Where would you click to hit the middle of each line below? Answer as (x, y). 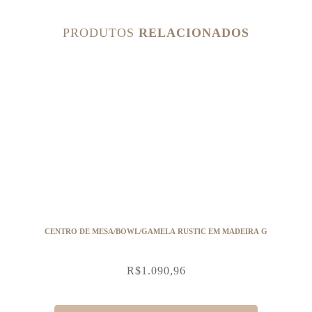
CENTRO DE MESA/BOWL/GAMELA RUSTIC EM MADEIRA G (156, 231)
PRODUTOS (101, 33)
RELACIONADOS (194, 33)
